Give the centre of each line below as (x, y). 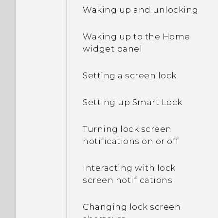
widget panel (112, 49)
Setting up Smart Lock (133, 102)
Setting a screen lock (130, 75)
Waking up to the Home (136, 36)
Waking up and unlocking (141, 10)
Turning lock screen (127, 129)
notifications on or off (131, 141)
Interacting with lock (129, 168)
